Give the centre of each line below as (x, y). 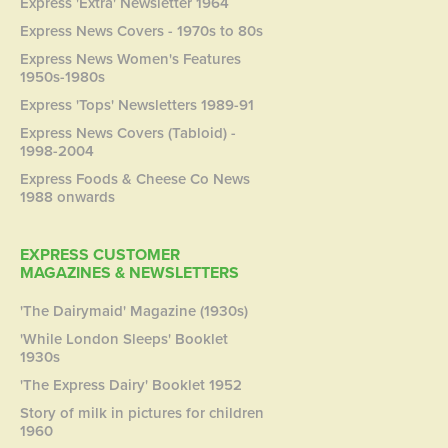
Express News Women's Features (131, 58)
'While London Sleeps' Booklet (124, 338)
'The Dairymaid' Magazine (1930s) (134, 310)
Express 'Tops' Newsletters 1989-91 (137, 104)
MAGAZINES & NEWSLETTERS (130, 272)
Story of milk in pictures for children (142, 412)
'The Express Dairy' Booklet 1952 (131, 384)
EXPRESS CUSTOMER (100, 254)
